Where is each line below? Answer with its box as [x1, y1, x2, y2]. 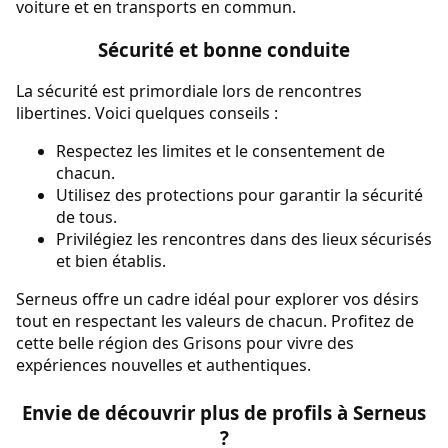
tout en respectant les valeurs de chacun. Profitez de [16, 310, 414, 333]
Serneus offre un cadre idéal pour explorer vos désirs [16, 288, 419, 311]
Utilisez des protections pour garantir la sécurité [56, 184, 423, 207]
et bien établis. [56, 250, 166, 273]
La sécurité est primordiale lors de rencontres [16, 80, 362, 103]
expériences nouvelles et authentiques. [16, 354, 311, 377]
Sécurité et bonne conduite [98, 36, 350, 62]
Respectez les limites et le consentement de [56, 140, 385, 163]
